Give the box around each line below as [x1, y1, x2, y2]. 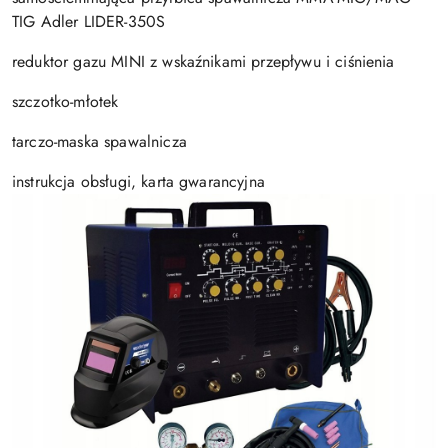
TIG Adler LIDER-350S [12, 9, 166, 33]
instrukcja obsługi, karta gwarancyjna [12, 169, 265, 193]
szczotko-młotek [12, 89, 119, 113]
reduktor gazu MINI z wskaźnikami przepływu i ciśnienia [12, 49, 395, 73]
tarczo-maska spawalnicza [12, 129, 187, 153]
